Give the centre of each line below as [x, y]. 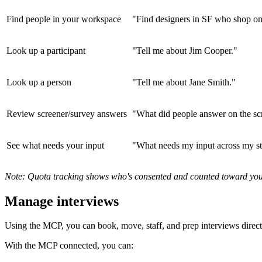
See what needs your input [55, 145]
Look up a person [39, 82]
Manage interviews [62, 201]
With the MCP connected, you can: [69, 246]
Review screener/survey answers [67, 113]
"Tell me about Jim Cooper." [185, 50]
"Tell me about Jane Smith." [184, 82]
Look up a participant [46, 50]
